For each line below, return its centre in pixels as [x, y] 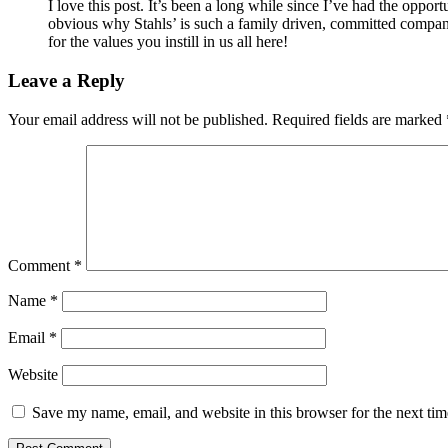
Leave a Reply [66, 80]
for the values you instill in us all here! [168, 42]
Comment [41, 265]
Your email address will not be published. [138, 119]
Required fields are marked [359, 119]
